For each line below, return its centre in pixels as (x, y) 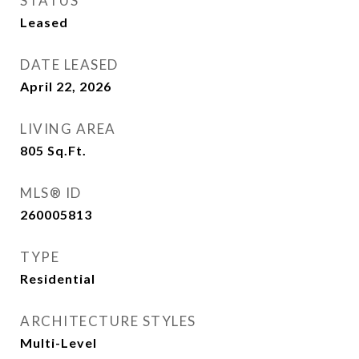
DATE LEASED (69, 65)
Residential (58, 278)
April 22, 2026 (66, 86)
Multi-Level (58, 343)
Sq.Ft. (67, 150)
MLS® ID (51, 193)
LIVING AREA (68, 129)
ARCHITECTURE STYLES (108, 321)
